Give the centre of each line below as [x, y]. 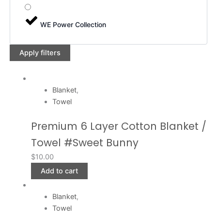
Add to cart [59, 171]
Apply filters [40, 53]
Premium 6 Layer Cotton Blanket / [118, 126]
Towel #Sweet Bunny [85, 142]
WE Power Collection [73, 24]
